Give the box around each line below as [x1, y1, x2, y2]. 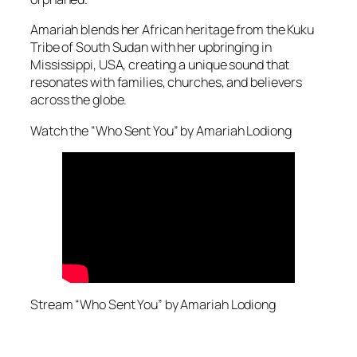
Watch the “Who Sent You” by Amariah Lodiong [30, 121, 292, 139]
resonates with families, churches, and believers [30, 73, 303, 92]
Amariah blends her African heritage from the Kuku [30, 21, 315, 39]
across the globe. [30, 91, 127, 109]
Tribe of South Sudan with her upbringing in [30, 38, 272, 57]
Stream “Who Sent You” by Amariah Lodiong [30, 296, 276, 314]
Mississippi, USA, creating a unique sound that [30, 56, 290, 74]
